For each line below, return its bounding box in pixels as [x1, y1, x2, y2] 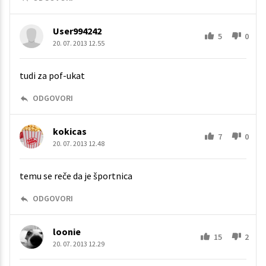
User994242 [53, 25, 102, 37]
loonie [53, 226, 81, 238]
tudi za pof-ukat [20, 69, 85, 82]
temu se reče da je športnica [20, 170, 132, 182]
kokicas [53, 125, 87, 138]
